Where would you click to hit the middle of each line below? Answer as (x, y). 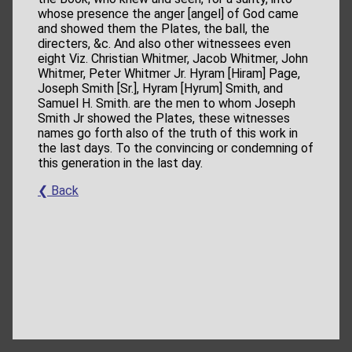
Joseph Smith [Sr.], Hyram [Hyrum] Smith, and (160, 89)
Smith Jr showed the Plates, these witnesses (164, 119)
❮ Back (58, 191)
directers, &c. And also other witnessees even (164, 44)
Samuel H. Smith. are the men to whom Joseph (167, 104)
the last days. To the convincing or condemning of (176, 148)
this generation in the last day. (120, 163)
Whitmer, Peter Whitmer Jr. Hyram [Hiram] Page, (169, 74)
